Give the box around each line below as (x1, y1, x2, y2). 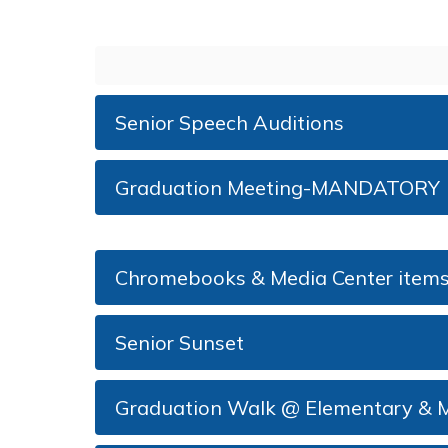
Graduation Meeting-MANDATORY (115, 175, 440, 200)
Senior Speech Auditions (115, 110, 344, 135)
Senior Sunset (115, 330, 244, 355)
